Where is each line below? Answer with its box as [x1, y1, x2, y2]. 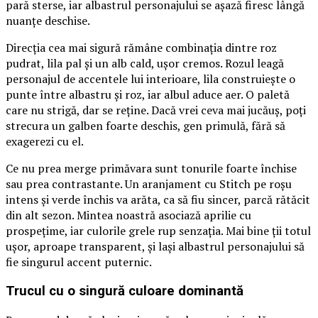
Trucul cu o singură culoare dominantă [6, 283, 243, 299]
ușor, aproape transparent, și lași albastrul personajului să [6, 238, 305, 255]
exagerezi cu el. [6, 133, 84, 150]
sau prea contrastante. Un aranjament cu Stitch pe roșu [6, 176, 292, 192]
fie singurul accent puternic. [6, 254, 152, 270]
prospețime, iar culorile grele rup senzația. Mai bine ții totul [6, 223, 311, 239]
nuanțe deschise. [6, 13, 90, 29]
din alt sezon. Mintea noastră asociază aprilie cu [6, 207, 251, 224]
